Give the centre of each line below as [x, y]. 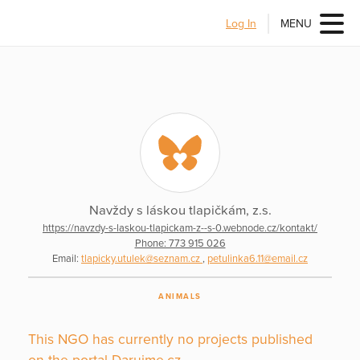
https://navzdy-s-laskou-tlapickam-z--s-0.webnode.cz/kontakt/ [180, 228]
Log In [241, 23]
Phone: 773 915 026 [180, 243]
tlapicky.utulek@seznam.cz [142, 258]
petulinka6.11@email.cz [258, 258]
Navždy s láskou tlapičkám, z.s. [180, 211]
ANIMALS [180, 297]
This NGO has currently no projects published [170, 340]
